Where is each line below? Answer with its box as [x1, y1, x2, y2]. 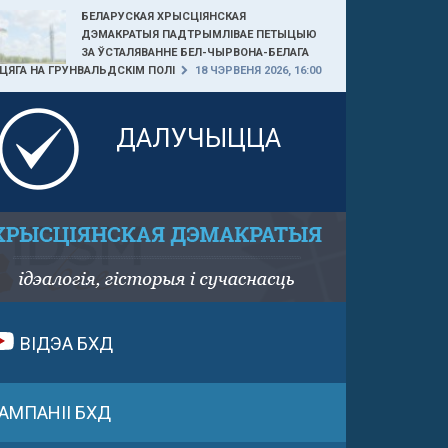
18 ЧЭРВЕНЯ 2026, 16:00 [191, 64, 321, 77]
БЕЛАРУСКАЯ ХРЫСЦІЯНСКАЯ [80, 10, 246, 23]
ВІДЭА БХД [16, 333, 113, 354]
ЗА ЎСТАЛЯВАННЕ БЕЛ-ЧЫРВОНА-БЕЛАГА [80, 46, 309, 59]
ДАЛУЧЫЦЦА [115, 123, 281, 153]
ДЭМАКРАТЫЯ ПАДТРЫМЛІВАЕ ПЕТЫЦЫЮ [80, 28, 317, 41]
